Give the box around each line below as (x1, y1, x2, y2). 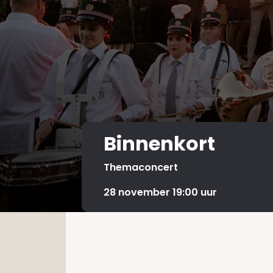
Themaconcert (103, 160, 178, 175)
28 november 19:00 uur (103, 185, 217, 200)
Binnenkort (103, 130, 215, 158)
